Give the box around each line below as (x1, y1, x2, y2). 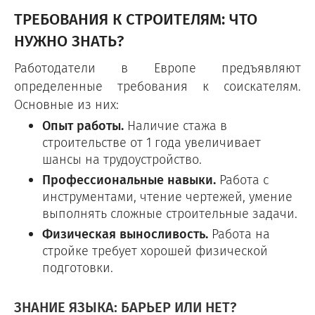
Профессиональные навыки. (42, 171, 216, 189)
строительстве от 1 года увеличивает (42, 134, 261, 152)
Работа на (208, 225, 270, 243)
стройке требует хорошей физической (42, 242, 268, 260)
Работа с (216, 171, 269, 189)
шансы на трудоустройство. (42, 150, 202, 169)
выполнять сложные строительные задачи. (42, 205, 297, 223)
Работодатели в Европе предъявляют (14, 59, 301, 77)
